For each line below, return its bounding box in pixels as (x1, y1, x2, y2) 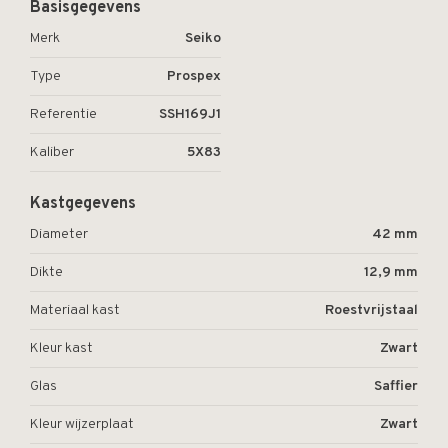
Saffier (374, 378, 418, 395)
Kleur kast (30, 340, 93, 357)
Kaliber (30, 144, 74, 161)
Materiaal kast (30, 302, 120, 319)
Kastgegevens (30, 194, 136, 214)
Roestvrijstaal (325, 302, 418, 319)
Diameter (30, 226, 88, 243)
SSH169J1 (159, 106, 221, 123)
